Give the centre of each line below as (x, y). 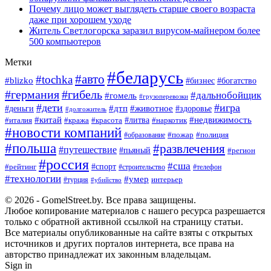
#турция (76, 179)
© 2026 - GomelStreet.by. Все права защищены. (100, 200)
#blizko (19, 80)
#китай (48, 119)
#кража (77, 120)
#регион (241, 150)
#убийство (106, 180)
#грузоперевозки (164, 96)
